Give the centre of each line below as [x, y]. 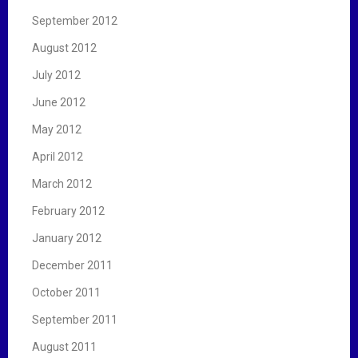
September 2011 [75, 319]
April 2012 [58, 156]
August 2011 [64, 346]
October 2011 [66, 292]
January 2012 [67, 238]
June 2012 [59, 102]
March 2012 [62, 183]
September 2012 [75, 20]
